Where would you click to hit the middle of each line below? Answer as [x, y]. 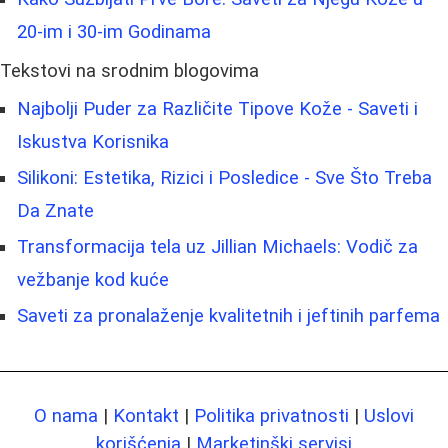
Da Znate [55, 211]
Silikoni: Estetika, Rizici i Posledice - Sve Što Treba [224, 178]
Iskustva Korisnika [93, 142]
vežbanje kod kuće [93, 280]
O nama [66, 416]
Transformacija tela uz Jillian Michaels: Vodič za [217, 247]
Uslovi [389, 416]
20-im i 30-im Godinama [114, 32]
